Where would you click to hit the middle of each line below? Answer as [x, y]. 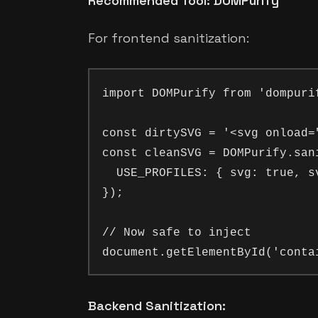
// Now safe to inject [177, 233]
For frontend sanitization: [169, 38]
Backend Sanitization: [157, 306]
